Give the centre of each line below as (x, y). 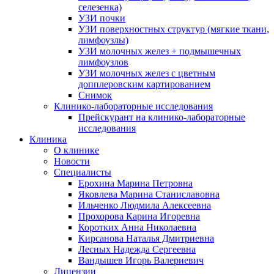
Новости (72, 161)
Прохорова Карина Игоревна (139, 216)
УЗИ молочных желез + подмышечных (160, 51)
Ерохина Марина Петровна (135, 183)
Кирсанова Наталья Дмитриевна (146, 238)
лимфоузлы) (103, 40)
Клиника (48, 139)
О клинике (76, 150)
